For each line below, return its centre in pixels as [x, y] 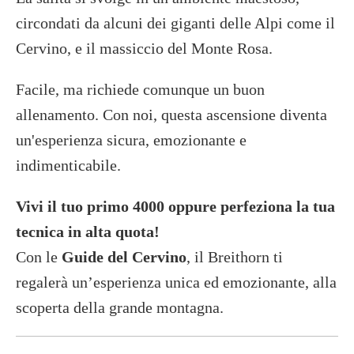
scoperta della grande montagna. [120, 307]
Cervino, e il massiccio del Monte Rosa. [144, 48]
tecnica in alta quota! [88, 231]
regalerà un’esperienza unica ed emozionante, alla [176, 282]
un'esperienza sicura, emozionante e [131, 139]
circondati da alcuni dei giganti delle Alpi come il [175, 23]
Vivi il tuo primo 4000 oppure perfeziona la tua [175, 206]
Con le [39, 256]
